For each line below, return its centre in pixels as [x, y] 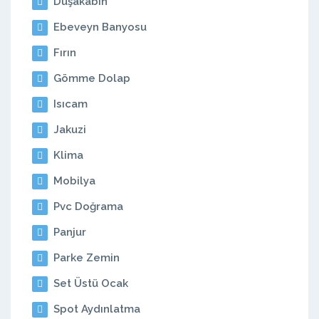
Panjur [68, 232]
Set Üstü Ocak [89, 283]
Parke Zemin [85, 258]
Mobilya [73, 181]
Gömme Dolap [90, 78]
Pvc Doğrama [87, 206]
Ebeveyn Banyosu [99, 27]
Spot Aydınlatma [95, 309]
